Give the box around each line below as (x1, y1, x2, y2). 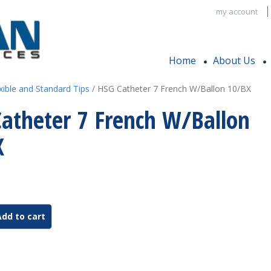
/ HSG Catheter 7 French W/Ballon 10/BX (89, 83, 251, 94)
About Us (212, 54, 255, 67)
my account (215, 6, 258, 17)
